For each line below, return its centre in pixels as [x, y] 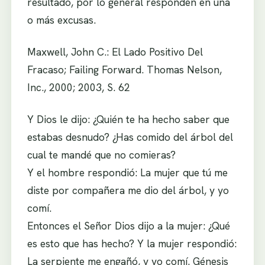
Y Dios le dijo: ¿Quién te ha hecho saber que [128, 119]
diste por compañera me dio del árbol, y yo [128, 190]
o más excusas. [61, 20]
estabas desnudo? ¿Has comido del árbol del [130, 137]
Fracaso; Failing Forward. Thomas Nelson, [124, 70]
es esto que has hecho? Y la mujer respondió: [132, 243]
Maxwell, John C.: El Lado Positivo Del [115, 52]
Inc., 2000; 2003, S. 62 [78, 88]
